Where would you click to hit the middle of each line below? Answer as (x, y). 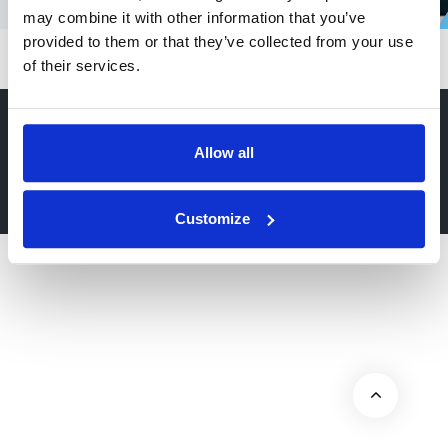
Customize (213, 218)
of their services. (81, 66)
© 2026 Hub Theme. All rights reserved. (151, 196)
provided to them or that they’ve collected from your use (218, 42)
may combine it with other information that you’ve (194, 18)
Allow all (224, 153)
